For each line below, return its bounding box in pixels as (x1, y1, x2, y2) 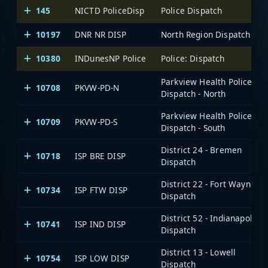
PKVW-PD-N (75, 82, 120, 94)
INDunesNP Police (75, 53, 147, 65)
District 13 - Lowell (161, 246, 236, 258)
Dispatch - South (161, 122, 226, 134)
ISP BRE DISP (75, 150, 126, 162)
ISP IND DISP (75, 218, 126, 230)
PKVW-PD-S (75, 116, 118, 128)
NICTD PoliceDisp (75, 5, 145, 17)
